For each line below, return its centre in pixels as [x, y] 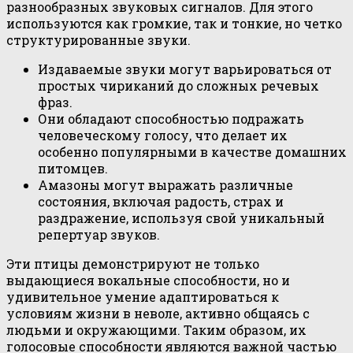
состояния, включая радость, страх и [161, 202]
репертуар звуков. [99, 235]
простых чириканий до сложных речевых [178, 86]
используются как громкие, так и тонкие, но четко [174, 24]
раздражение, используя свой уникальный [181, 218]
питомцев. [73, 169]
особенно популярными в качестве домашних [192, 152]
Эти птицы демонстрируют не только [133, 264]
